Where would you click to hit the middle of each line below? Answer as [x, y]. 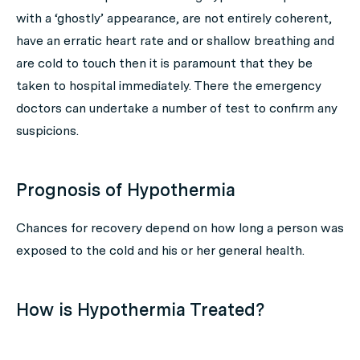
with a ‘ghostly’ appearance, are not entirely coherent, [174, 18]
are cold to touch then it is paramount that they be [164, 63]
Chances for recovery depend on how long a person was [180, 228]
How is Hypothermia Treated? [140, 309]
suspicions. [47, 131]
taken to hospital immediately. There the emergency [169, 86]
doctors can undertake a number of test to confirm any [177, 108]
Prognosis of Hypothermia [126, 190]
